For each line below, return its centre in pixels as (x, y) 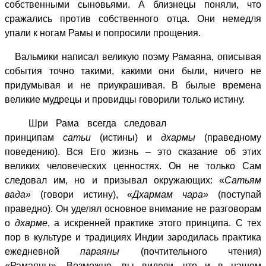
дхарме (31, 223)
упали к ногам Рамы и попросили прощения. (103, 33)
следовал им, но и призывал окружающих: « (115, 180)
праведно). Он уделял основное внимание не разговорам (133, 208)
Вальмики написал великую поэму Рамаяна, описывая (133, 56)
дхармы (174, 137)
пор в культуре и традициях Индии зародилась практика (133, 237)
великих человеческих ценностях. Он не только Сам (133, 166)
